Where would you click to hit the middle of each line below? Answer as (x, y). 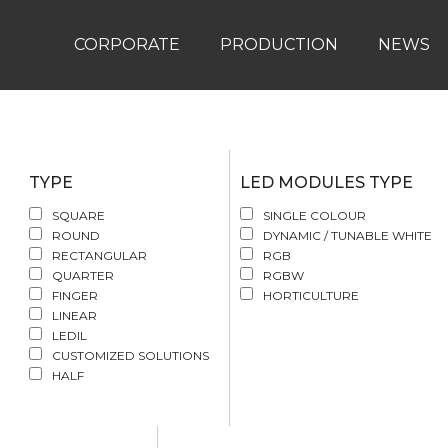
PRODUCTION (278, 44)
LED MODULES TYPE (327, 182)
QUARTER (83, 275)
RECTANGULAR (100, 255)
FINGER (75, 295)
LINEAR (75, 315)
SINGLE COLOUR (315, 215)
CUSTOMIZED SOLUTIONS (131, 355)
